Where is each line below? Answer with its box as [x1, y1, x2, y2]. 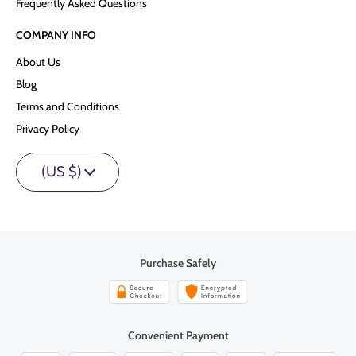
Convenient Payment [127, 328, 229, 343]
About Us [16, 55, 60, 70]
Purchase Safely [140, 256, 216, 271]
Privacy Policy [16, 122, 79, 137]
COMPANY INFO [16, 28, 96, 43]
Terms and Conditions [16, 99, 119, 114]
